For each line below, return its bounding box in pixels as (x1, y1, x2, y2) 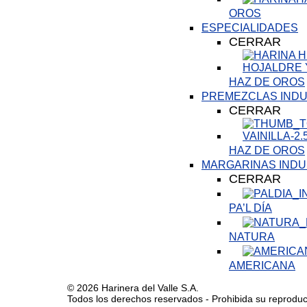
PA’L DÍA (229, 202, 272, 214)
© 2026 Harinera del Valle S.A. (67, 282, 199, 293)
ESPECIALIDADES (201, 22, 298, 34)
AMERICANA (229, 260, 295, 271)
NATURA (229, 231, 275, 243)
